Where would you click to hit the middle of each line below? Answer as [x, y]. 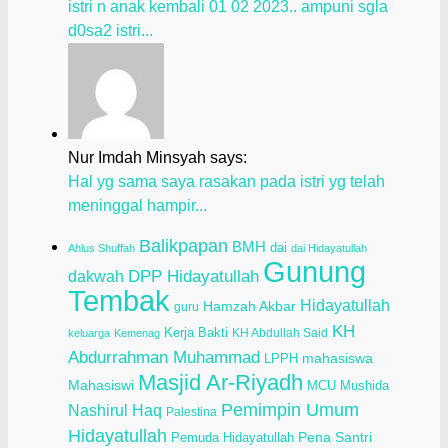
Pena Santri [335, 437]
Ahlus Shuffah [101, 248]
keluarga [89, 333]
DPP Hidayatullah [193, 277]
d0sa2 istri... [110, 31]
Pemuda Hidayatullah [232, 438]
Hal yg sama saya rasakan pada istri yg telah [226, 182]
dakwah [96, 276]
